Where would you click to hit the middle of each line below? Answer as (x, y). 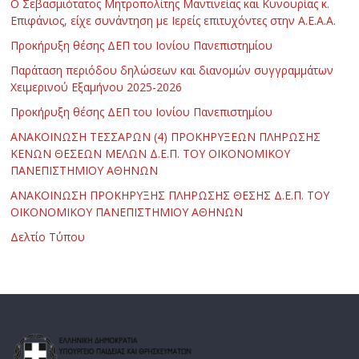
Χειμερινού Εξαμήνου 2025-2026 (97, 87)
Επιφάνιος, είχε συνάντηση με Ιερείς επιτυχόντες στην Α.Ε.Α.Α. (173, 20)
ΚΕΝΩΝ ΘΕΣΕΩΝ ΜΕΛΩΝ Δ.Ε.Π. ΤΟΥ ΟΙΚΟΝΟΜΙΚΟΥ (151, 153)
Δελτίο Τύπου (48, 236)
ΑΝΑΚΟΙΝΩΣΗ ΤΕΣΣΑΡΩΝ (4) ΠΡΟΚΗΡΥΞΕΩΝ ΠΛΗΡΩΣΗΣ (166, 136)
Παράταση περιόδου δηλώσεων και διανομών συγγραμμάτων (172, 70)
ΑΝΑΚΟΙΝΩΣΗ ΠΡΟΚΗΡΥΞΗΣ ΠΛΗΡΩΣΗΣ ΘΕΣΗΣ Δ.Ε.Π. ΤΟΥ (170, 195)
